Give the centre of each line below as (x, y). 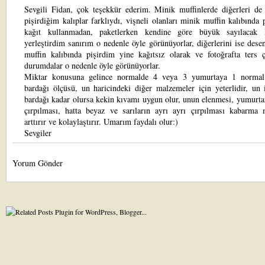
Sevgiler (38, 133)
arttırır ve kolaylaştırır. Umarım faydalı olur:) (101, 122)
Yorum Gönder (38, 163)
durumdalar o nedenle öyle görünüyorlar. (92, 65)
